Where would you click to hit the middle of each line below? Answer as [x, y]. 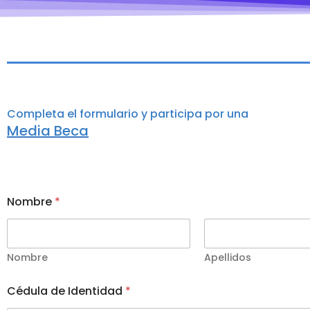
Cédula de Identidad [66, 291]
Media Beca [48, 131]
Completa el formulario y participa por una [129, 113]
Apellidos [228, 258]
